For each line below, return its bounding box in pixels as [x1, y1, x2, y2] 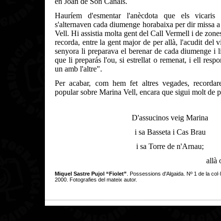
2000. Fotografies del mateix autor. [55, 177, 137, 183]
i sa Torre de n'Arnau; [136, 142, 204, 150]
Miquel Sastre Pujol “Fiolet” [55, 171, 127, 177]
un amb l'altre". [55, 65, 102, 73]
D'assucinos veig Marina [132, 113, 208, 122]
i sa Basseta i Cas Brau [134, 128, 206, 136]
